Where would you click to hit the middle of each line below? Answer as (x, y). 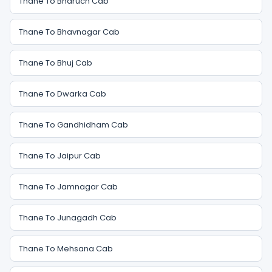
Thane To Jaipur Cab (60, 156)
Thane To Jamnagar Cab (68, 187)
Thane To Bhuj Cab (56, 63)
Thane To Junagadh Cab (68, 218)
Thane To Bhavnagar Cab (69, 32)
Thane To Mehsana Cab (66, 249)
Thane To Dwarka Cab (63, 94)
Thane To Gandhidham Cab (73, 125)
